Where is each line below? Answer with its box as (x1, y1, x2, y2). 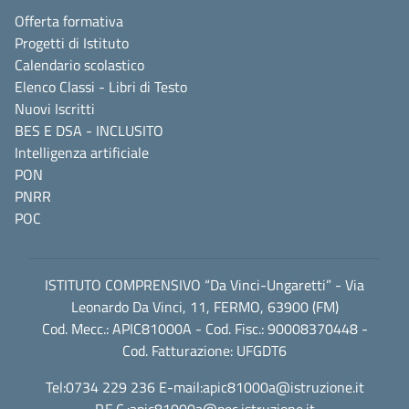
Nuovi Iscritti (15, 97, 95, 120)
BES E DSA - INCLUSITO (15, 119, 163, 142)
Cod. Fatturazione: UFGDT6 (122, 339, 287, 362)
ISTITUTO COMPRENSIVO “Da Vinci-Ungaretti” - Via (45, 273, 364, 296)
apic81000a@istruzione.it (202, 375, 364, 398)
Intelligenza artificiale (15, 141, 149, 163)
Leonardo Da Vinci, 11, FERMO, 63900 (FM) (70, 295, 339, 318)
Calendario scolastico (15, 53, 144, 76)
